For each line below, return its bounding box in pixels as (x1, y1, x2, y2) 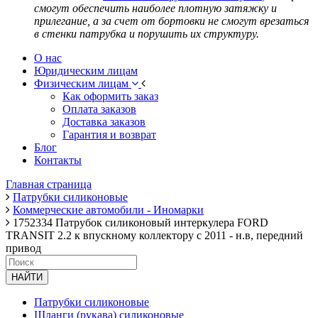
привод (6, 241, 41, 254)
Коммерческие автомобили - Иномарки (13, 203, 204, 216)
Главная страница (6, 177, 92, 190)
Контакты (34, 153, 82, 166)
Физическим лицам (34, 77, 131, 89)
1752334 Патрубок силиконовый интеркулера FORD (13, 216, 268, 229)
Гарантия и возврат (62, 128, 156, 141)
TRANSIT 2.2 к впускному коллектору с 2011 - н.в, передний (6, 229, 303, 241)
